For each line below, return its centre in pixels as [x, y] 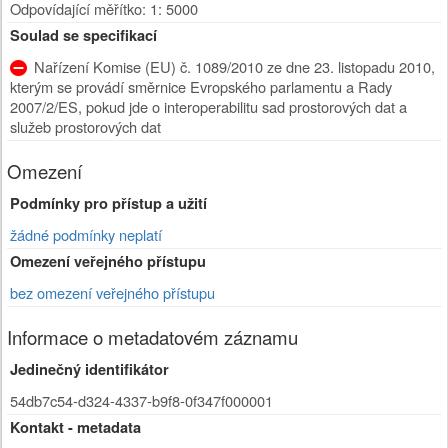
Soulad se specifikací [83, 35]
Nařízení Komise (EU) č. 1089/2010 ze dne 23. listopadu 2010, [234, 66]
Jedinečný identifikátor [89, 369]
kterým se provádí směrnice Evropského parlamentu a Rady [201, 86]
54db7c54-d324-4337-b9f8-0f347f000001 [141, 400]
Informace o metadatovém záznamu [152, 337]
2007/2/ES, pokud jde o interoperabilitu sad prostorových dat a [208, 106]
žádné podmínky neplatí [86, 234]
